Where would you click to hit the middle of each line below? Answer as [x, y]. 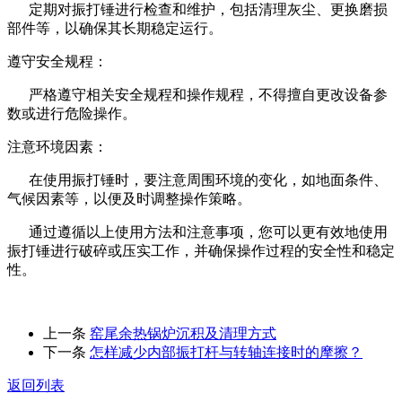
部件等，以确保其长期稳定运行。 [115, 28]
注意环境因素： [57, 146]
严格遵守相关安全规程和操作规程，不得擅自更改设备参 [197, 94]
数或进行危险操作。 [72, 113]
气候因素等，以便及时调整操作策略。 [129, 198]
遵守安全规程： [57, 61]
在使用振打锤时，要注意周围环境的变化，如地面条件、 [197, 179]
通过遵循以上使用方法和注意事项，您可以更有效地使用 [197, 232]
